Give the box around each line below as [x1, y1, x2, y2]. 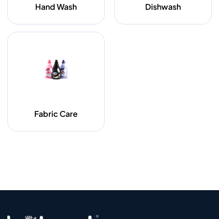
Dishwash [145, 1, 181, 12]
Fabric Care [34, 109, 78, 119]
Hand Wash [35, 1, 77, 12]
